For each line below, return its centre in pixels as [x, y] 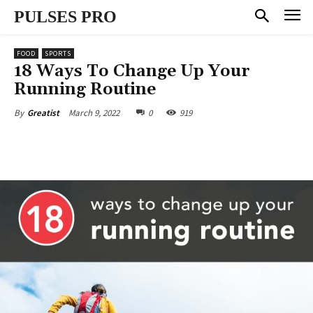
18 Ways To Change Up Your [132, 71]
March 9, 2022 [94, 112]
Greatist [43, 112]
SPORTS [58, 53]
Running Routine [85, 89]
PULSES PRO [65, 17]
